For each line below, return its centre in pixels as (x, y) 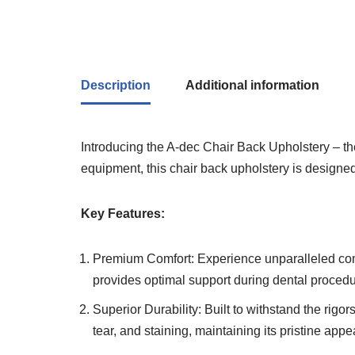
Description (116, 85)
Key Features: (123, 214)
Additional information (252, 85)
